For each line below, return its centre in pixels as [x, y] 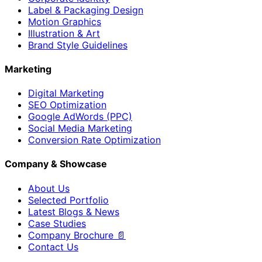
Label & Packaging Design [86, 10]
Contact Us [53, 247]
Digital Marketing [66, 93]
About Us [49, 188]
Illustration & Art [64, 33]
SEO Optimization [67, 105]
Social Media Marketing [80, 128]
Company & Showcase [56, 164]
